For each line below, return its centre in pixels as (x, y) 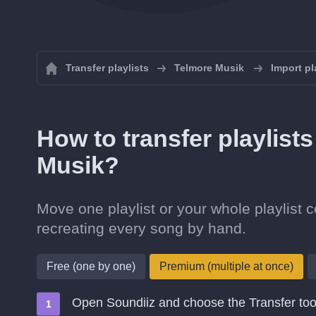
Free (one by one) (91, 266)
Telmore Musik (209, 68)
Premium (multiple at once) (226, 266)
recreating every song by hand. (141, 228)
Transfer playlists (107, 68)
